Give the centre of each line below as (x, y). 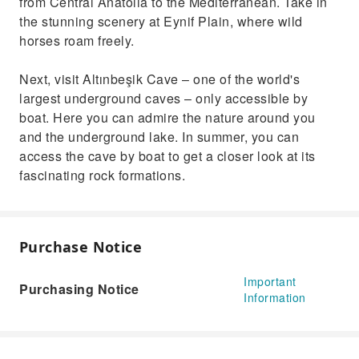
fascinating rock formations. (102, 175)
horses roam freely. (77, 40)
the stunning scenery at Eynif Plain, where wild (161, 21)
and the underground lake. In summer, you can (159, 137)
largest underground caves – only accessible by (163, 98)
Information (275, 297)
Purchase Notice (81, 247)
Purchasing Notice (79, 289)
